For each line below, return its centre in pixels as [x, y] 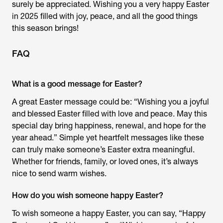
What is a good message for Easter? [77, 84]
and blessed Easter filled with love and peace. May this [110, 113]
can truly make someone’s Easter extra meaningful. [103, 149]
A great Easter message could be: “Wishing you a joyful [111, 102]
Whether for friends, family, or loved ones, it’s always [105, 161]
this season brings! [45, 28]
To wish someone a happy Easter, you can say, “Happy [109, 213]
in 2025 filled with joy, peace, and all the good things [105, 16]
